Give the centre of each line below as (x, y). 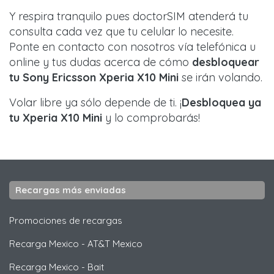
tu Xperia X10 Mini (56, 118)
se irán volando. (220, 77)
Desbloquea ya (221, 102)
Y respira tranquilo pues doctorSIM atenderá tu (129, 16)
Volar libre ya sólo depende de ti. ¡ (95, 102)
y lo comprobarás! (151, 118)
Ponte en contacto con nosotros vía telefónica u (132, 47)
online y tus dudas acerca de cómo (101, 62)
